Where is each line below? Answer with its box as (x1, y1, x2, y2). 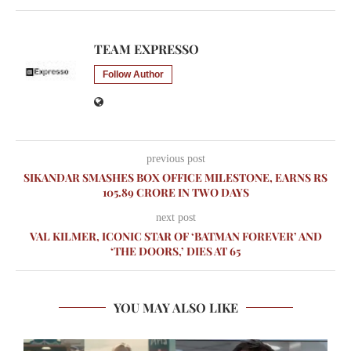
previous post (146, 153, 205, 165)
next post (155, 212, 196, 224)
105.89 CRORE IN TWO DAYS (102, 185, 249, 201)
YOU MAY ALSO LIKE (113, 299, 238, 317)
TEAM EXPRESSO (94, 41, 199, 58)
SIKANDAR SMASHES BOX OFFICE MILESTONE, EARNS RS (24, 170, 327, 186)
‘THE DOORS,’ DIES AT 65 (110, 244, 241, 259)
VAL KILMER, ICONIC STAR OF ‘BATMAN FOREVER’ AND (29, 229, 322, 244)
